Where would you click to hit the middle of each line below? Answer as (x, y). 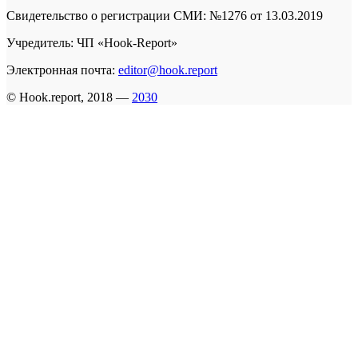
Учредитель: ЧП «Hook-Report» (92, 42)
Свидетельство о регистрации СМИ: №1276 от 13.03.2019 (165, 15)
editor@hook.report (168, 70)
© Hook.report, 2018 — (69, 97)
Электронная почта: (62, 70)
